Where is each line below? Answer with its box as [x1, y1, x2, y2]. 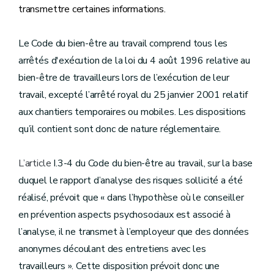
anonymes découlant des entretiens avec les [18, 242, 206, 256]
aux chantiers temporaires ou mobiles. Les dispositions [18, 105, 246, 119]
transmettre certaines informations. [18, 2, 166, 16]
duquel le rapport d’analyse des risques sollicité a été [18, 174, 243, 187]
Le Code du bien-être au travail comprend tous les [18, 37, 228, 50]
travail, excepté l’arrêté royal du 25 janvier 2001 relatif [18, 88, 248, 102]
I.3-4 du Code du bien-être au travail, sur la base [53, 157, 253, 170]
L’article [18, 157, 54, 170]
